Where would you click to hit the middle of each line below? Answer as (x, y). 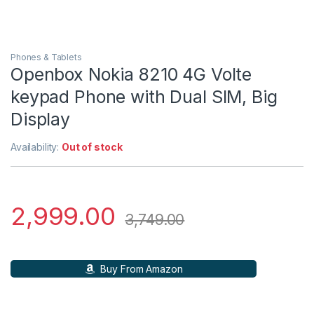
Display (41, 120)
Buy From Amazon (140, 269)
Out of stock (92, 147)
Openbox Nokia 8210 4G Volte (131, 75)
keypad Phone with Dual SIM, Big (144, 97)
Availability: (36, 147)
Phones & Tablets (46, 57)
